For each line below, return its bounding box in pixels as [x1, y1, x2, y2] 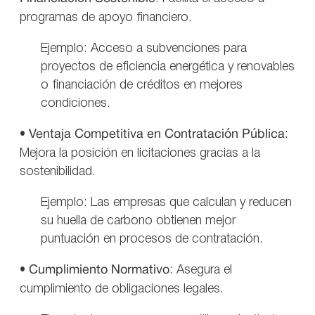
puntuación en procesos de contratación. [41, 233, 263, 245]
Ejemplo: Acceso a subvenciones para [41, 42, 247, 54]
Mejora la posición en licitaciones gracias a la [20, 147, 260, 159]
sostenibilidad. [20, 165, 96, 177]
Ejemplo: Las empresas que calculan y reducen [41, 196, 292, 208]
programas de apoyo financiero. [20, 11, 192, 23]
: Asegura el [169, 264, 232, 276]
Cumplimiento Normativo [29, 264, 169, 276]
